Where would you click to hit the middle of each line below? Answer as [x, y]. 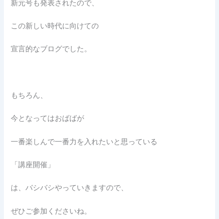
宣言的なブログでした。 [51, 49]
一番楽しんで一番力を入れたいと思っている [84, 142]
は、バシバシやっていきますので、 [70, 188]
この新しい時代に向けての [55, 26]
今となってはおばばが [48, 119]
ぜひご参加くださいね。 [51, 211]
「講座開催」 [33, 164]
